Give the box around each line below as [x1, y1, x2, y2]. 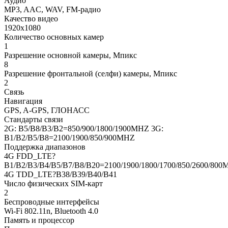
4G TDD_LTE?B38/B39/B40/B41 [4, 169, 117, 179]
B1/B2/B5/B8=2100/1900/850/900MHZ [4, 133, 135, 142]
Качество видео [4, 14, 58, 23]
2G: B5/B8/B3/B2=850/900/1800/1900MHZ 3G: [4, 124, 163, 133]
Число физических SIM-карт [4, 179, 103, 188]
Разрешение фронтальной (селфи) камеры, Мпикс [4, 69, 177, 78]
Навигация [4, 96, 42, 105]
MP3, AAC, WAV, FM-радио [4, 5, 101, 14]
